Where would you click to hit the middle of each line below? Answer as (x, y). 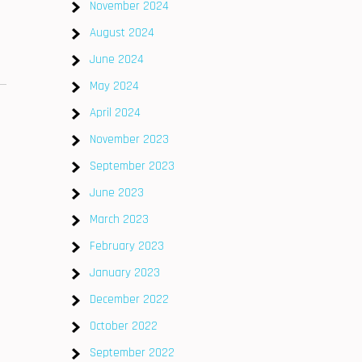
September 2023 (132, 166)
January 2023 (125, 273)
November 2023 (129, 139)
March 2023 (119, 219)
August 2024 (122, 33)
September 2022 (132, 353)
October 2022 (124, 326)
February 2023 (127, 246)
